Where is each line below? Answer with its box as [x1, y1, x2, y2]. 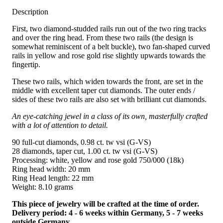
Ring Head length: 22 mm [12, 174, 94, 183]
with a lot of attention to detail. [12, 121, 108, 130]
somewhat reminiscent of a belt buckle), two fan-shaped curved [12, 42, 210, 51]
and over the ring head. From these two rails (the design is [12, 33, 193, 42]
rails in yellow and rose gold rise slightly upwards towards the [12, 51, 206, 60]
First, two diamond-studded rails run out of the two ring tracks [12, 24, 206, 33]
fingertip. [12, 60, 40, 69]
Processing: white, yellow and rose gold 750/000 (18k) [12, 156, 184, 165]
